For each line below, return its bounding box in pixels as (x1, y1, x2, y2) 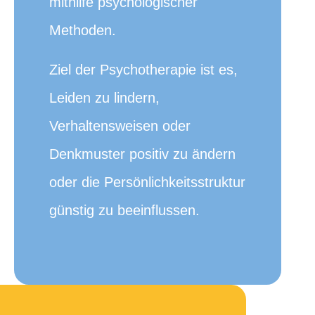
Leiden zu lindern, (49, 90, 160, 105)
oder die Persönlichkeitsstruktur (49, 174, 245, 190)
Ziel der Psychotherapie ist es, (49, 62, 238, 77)
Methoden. (49, 22, 116, 38)
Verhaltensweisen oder (49, 118, 191, 134)
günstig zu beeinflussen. (49, 202, 200, 218)
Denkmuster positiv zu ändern (49, 146, 236, 162)
